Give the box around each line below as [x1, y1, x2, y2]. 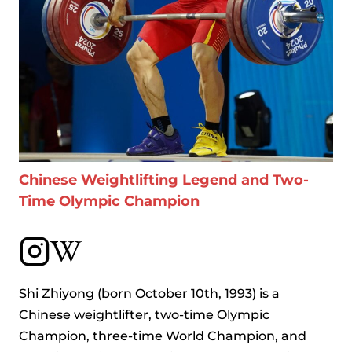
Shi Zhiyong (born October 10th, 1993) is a [19, 286, 280, 301]
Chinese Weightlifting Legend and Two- [19, 171, 309, 189]
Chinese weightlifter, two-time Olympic [19, 307, 269, 322]
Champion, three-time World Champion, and [19, 328, 306, 343]
